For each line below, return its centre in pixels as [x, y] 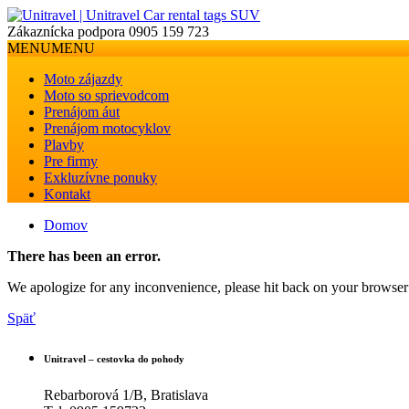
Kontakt [67, 194]
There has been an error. [84, 256]
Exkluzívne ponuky [100, 178]
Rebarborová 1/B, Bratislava [126, 394]
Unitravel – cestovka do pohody [114, 358]
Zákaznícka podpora [66, 31]
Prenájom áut [82, 112]
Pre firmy [71, 161]
